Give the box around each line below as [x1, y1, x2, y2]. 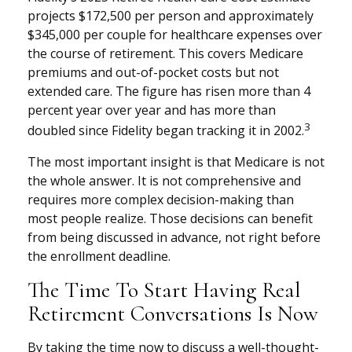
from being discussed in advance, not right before [27, 228, 321, 246]
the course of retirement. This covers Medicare [27, 45, 303, 63]
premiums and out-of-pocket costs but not [27, 64, 279, 82]
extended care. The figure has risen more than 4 [27, 82, 310, 101]
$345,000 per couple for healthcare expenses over [27, 26, 322, 44]
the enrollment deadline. [27, 247, 170, 265]
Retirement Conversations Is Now [27, 299, 318, 327]
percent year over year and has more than [27, 101, 276, 119]
